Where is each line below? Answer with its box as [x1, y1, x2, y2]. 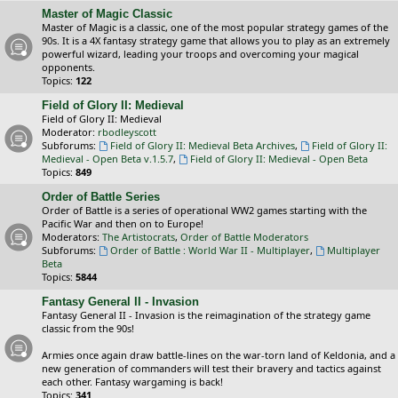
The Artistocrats [102, 230, 175, 243]
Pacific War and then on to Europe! [42, 217, 203, 230]
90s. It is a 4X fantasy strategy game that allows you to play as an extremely [42, 34, 390, 47]
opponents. [42, 60, 95, 74]
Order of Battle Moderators [180, 230, 308, 243]
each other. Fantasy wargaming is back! [42, 375, 223, 388]
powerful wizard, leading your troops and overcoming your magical [42, 47, 359, 60]
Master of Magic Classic [42, 7, 172, 20]
